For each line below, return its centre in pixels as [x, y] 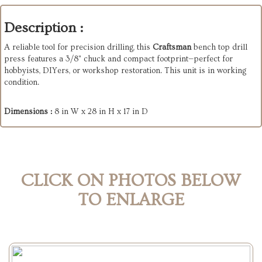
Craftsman [171, 48]
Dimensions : [29, 112]
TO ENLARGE [131, 200]
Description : [44, 28]
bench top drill [219, 48]
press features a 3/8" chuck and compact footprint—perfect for [118, 59]
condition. [22, 83]
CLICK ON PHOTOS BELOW [131, 181]
